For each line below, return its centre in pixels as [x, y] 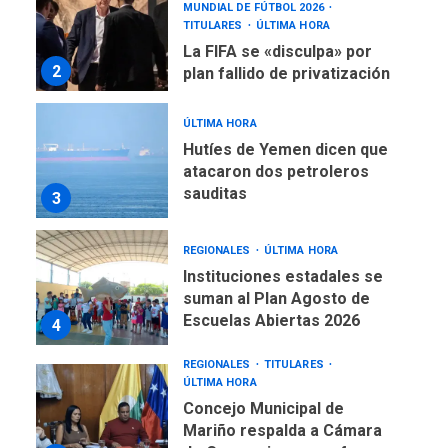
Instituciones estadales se [282, 276]
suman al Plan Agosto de [276, 298]
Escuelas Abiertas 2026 [271, 320]
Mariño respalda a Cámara [282, 430]
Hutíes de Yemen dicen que [285, 149]
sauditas [214, 193]
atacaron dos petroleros [275, 171]
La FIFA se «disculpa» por [277, 51]
